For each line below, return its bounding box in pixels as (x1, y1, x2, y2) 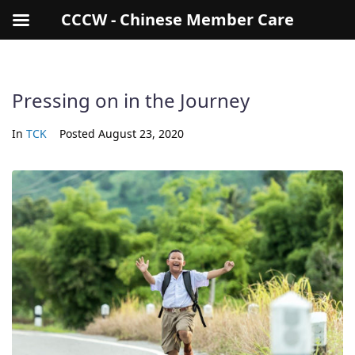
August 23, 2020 (98, 126, 184, 141)
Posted (59, 126, 98, 141)
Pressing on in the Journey (12, 87, 250, 113)
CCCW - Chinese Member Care (61, 9, 294, 30)
